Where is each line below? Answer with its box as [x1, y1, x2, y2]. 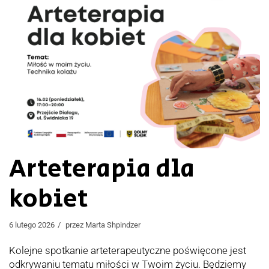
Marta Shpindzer [85, 220, 141, 230]
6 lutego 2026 [9, 220, 55, 230]
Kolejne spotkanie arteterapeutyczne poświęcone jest [9, 244, 246, 257]
